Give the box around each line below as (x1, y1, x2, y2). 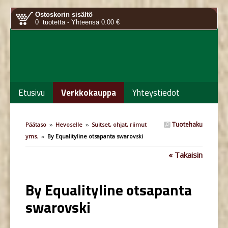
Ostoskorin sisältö (35, 11, 93, 18)
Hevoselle (55, 121, 82, 128)
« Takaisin (168, 150, 203, 160)
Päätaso (25, 121, 46, 128)
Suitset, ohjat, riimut (92, 121, 147, 128)
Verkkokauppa (61, 86, 116, 99)
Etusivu (18, 86, 45, 99)
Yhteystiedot (132, 86, 180, 99)
